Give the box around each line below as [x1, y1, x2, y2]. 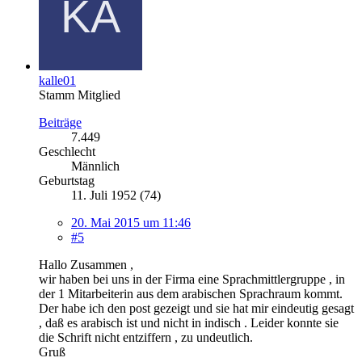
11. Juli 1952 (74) [71, 187, 161, 202]
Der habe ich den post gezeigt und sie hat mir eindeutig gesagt [39, 301, 354, 315]
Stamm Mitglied [39, 87, 120, 102]
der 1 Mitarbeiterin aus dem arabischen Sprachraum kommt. [39, 286, 343, 301]
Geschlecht [39, 144, 95, 158]
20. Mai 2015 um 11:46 [71, 215, 191, 229]
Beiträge [39, 115, 82, 129]
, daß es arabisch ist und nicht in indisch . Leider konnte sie [39, 315, 339, 330]
